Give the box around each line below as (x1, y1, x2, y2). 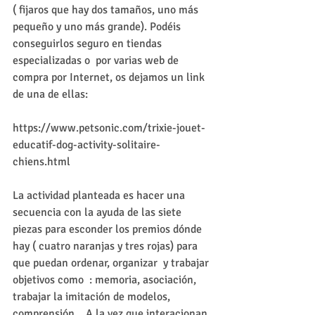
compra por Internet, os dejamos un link (13, 70, 207, 84)
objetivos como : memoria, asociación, (13, 273, 199, 287)
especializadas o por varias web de (13, 53, 181, 67)
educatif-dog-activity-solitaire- (13, 138, 160, 152)
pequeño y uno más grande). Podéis (13, 20, 184, 34)
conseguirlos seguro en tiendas (13, 37, 165, 51)
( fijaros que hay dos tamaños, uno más (13, 3, 201, 17)
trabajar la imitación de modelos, (13, 290, 173, 304)
